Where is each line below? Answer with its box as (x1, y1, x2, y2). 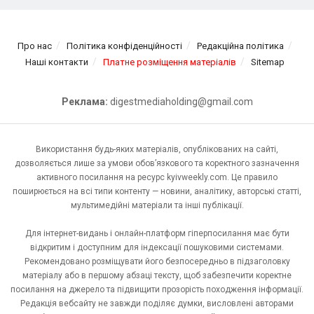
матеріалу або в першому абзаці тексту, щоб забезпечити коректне (22, 270, 292, 280)
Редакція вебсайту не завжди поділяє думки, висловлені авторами (20, 298, 294, 308)
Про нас (18, 40, 52, 51)
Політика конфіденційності (67, 40, 182, 51)
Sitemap (251, 56, 285, 67)
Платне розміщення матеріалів (103, 56, 236, 67)
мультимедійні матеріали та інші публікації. (70, 200, 244, 210)
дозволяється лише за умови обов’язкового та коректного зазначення (15, 158, 299, 168)
